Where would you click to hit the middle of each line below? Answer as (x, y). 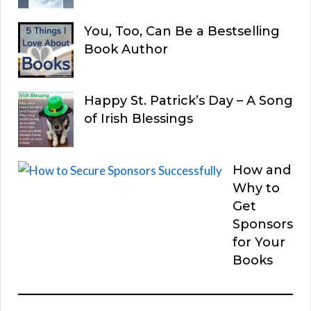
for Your (259, 242)
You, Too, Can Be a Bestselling (182, 31)
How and (262, 170)
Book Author (126, 49)
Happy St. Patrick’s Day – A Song (188, 100)
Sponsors (263, 224)
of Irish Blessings (138, 118)
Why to (256, 188)
